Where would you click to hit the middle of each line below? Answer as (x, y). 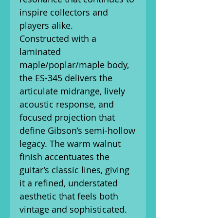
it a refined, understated (69, 183)
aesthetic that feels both (69, 196)
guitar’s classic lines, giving (74, 170)
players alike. (46, 25)
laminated (40, 52)
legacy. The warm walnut (70, 144)
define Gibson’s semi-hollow (77, 130)
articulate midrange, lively (72, 91)
